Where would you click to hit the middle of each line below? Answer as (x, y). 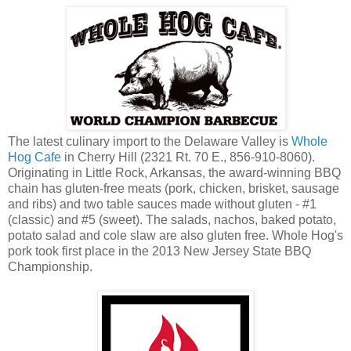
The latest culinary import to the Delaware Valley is (150, 141)
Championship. (50, 266)
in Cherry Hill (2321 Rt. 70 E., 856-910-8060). (188, 157)
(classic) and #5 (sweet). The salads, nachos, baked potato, (172, 219)
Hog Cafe (34, 157)
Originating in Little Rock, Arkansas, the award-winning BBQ (174, 172)
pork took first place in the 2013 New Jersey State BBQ (159, 251)
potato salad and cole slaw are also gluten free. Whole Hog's (175, 235)
